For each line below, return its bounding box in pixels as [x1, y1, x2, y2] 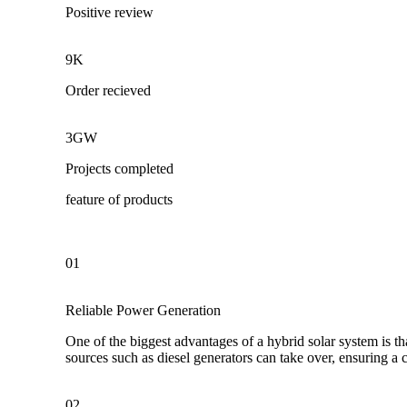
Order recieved [65, 83, 151, 99]
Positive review [65, 5, 154, 21]
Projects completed [65, 161, 174, 177]
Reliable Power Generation [65, 303, 221, 319]
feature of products [65, 192, 173, 208]
